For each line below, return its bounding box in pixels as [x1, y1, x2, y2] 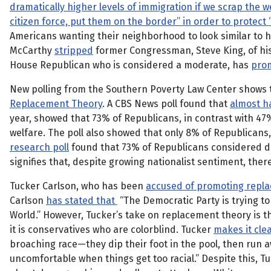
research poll [10, 142, 69, 153]
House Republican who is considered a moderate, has [10, 59, 251, 71]
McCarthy [10, 45, 54, 56]
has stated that [46, 195, 117, 206]
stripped [54, 45, 93, 56]
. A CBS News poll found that [102, 98, 230, 109]
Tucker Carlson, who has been [10, 180, 146, 192]
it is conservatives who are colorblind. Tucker [10, 224, 214, 235]
